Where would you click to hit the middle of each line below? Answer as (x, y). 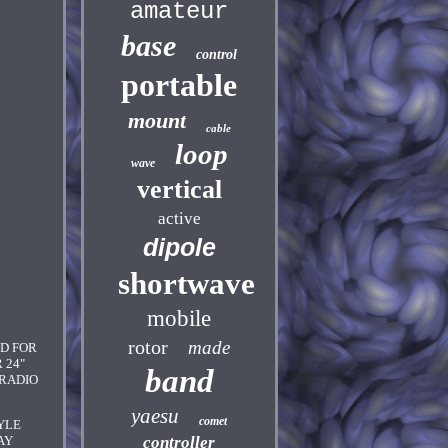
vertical (179, 189)
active (179, 218)
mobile (179, 318)
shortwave (186, 283)
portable (179, 85)
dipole (179, 247)
